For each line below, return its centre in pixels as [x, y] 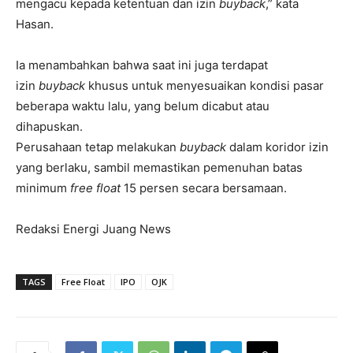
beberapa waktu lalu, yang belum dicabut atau [143, 106]
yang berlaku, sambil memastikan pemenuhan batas [159, 167]
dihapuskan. [49, 126]
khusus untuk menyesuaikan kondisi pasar [206, 85]
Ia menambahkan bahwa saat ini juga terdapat [142, 65]
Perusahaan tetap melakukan [98, 147]
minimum [43, 188]
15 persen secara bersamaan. [204, 188]
